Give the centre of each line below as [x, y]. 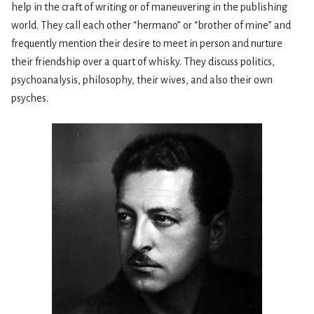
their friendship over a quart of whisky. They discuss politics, [143, 62]
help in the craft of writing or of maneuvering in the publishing [149, 7]
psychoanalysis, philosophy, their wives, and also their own [142, 80]
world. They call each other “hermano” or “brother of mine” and [151, 26]
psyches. [30, 98]
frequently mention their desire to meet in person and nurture [147, 44]
